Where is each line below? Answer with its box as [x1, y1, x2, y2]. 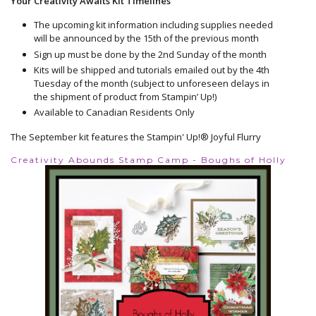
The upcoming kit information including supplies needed [33, 18, 273, 32]
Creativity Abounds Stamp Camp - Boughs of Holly [11, 154, 286, 166]
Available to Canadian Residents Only [33, 106, 195, 119]
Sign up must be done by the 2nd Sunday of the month [33, 47, 267, 61]
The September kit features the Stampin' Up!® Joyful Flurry [11, 130, 261, 144]
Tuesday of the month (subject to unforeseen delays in [33, 76, 269, 90]
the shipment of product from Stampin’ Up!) [33, 90, 217, 103]
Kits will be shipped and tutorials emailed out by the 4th [33, 63, 269, 76]
